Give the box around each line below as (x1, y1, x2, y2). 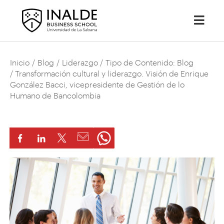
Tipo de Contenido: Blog (105, 57, 194, 67)
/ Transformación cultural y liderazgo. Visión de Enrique (10, 68, 209, 78)
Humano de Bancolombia (10, 90, 101, 100)
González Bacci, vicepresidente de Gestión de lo (10, 79, 185, 89)
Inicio (10, 57, 30, 67)
